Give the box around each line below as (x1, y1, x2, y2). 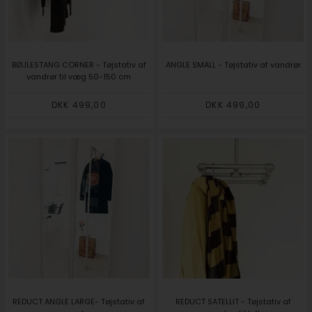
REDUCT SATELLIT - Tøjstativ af (175, 296, 291, 308)
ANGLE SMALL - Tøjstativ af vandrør (165, 58, 301, 70)
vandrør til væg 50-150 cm (26, 70, 132, 82)
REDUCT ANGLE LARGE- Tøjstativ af (13, 296, 146, 308)
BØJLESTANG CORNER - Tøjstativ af (11, 58, 146, 70)
